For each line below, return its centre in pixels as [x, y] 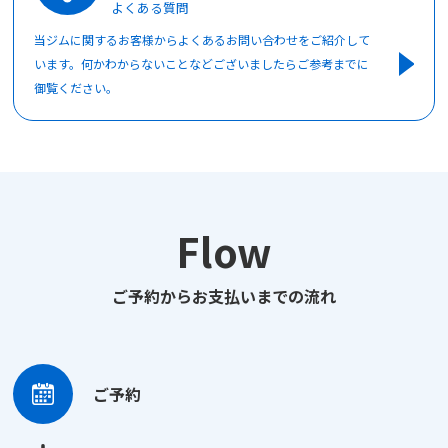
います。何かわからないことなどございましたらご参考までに [202, 63]
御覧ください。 [76, 87]
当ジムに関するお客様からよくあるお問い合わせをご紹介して [202, 39]
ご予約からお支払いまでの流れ [224, 296]
